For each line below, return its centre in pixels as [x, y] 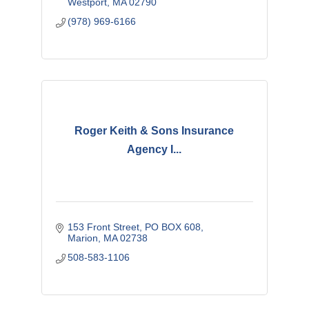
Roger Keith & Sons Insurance [154, 131]
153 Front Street [104, 227]
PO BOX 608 [173, 227]
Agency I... [154, 150]
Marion [83, 238]
